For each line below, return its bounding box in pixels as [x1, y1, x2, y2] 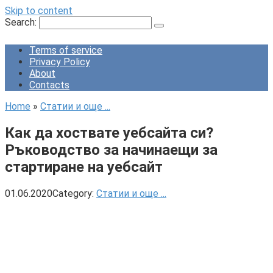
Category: [52, 187, 94, 199]
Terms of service [29, 44, 102, 56]
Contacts [29, 79, 69, 91]
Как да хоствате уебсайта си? [5, 124, 213, 141]
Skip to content [5, 5, 73, 16]
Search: [5, 16, 39, 28]
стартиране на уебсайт [5, 158, 163, 175]
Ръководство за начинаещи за [5, 141, 218, 158]
